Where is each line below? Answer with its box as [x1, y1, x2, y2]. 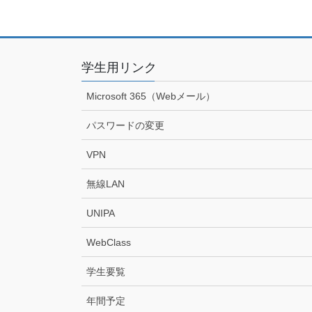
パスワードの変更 [86, 119, 164, 131]
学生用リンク [81, 60, 157, 75]
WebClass [86, 236, 131, 248]
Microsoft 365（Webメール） [86, 90, 215, 102]
